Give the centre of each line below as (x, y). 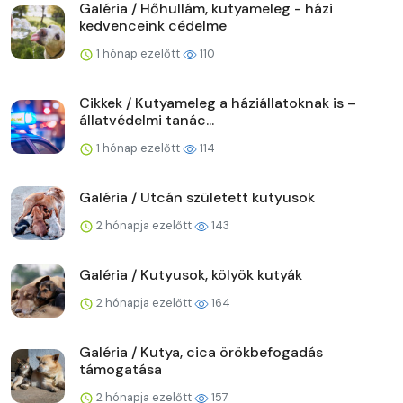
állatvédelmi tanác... (147, 120)
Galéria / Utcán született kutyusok (197, 197)
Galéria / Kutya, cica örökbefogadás (201, 352)
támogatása (121, 369)
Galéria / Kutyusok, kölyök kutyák (191, 274)
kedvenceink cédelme (153, 25)
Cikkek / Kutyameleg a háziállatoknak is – (218, 103)
